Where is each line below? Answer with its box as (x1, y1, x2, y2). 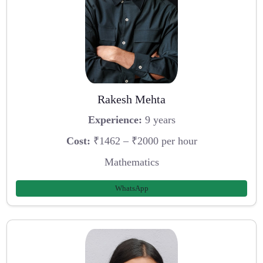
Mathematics (104, 156, 159, 168)
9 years (141, 114, 176, 126)
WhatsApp (114, 184, 149, 193)
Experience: (87, 114, 142, 126)
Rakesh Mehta (97, 92, 166, 106)
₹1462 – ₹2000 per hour (90, 134, 197, 147)
